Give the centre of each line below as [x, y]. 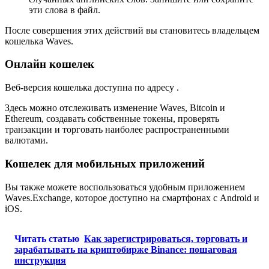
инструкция [40, 260]
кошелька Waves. [39, 41]
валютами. [26, 141]
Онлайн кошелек [50, 64]
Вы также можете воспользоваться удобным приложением [125, 187]
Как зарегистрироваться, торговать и [166, 238]
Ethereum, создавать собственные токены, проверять [112, 119]
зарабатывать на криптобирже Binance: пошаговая [126, 249]
